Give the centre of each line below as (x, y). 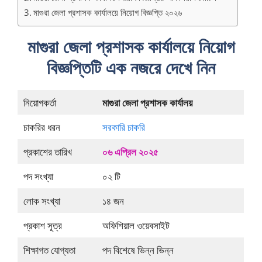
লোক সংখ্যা (42, 201)
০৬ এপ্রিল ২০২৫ (130, 152)
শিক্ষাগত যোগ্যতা (49, 250)
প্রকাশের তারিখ (47, 152)
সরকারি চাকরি (123, 127)
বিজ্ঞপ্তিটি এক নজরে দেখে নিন (131, 68)
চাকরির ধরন (42, 127)
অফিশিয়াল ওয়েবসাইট (136, 226)
